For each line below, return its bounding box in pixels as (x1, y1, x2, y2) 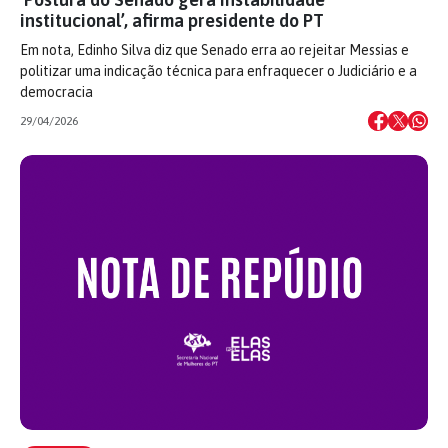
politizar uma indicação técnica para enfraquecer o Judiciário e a (20, 62, 417, 79)
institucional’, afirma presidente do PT (20, 9, 324, 31)
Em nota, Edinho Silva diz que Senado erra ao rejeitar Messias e (20, 41, 409, 58)
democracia (20, 83, 93, 100)
